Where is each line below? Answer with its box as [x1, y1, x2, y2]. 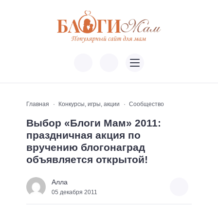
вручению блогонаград [26, 142, 145, 153]
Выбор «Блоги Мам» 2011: [26, 117, 161, 129]
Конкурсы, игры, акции [58, 101, 120, 108]
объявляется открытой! [26, 154, 148, 165]
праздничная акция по [26, 129, 141, 141]
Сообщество [129, 101, 164, 108]
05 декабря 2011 [52, 188, 97, 196]
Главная [26, 101, 49, 108]
